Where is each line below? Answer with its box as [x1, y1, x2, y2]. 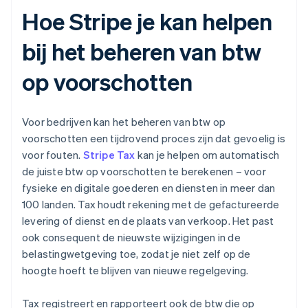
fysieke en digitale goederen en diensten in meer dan [22, 181, 276, 195]
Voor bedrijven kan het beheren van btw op [22, 115, 226, 129]
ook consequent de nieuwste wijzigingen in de [22, 230, 241, 245]
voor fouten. [22, 148, 83, 162]
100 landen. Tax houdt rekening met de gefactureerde [22, 197, 280, 212]
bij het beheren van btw [22, 36, 261, 67]
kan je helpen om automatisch [135, 148, 280, 162]
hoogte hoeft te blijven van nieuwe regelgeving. [22, 263, 249, 278]
